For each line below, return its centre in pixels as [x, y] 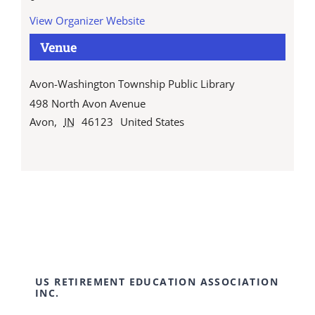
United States [152, 122]
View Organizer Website [87, 21]
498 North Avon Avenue [87, 104]
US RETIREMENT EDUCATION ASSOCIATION [156, 282]
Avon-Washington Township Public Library [132, 84]
